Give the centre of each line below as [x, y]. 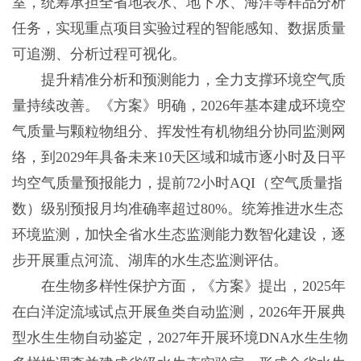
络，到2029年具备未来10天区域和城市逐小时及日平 [178, 158]
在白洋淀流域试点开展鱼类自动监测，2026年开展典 [178, 312]
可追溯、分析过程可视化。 [99, 54]
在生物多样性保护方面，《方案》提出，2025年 [178, 286]
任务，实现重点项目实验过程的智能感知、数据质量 [178, 29]
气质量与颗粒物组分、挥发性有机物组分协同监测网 [178, 132]
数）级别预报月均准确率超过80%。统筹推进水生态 [177, 209]
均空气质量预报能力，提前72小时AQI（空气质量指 [177, 183]
